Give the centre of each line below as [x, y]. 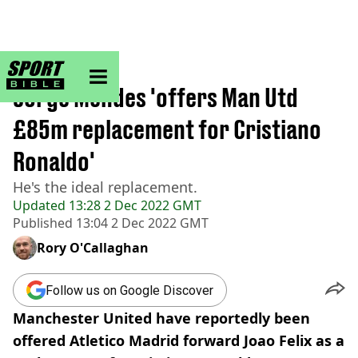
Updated [39, 205]
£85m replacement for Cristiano [167, 129]
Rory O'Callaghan [93, 248]
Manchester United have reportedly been [161, 318]
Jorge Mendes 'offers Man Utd [155, 97]
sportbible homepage [116, 67]
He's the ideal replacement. [105, 187]
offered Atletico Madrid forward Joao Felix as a [179, 340]
